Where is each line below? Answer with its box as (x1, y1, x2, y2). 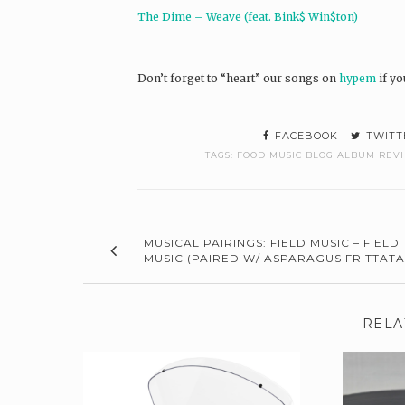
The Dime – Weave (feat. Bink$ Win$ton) (137, 9, 358, 24)
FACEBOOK (271, 129, 338, 143)
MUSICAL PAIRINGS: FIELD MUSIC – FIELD (144, 236, 400, 250)
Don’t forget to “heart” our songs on (137, 71, 339, 86)
